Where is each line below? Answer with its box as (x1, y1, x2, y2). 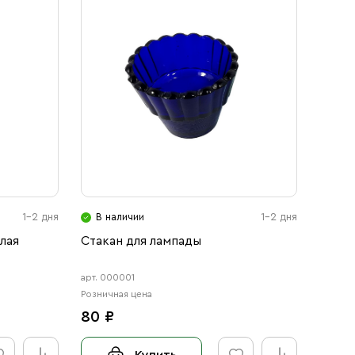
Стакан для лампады (80, 235, 201, 247)
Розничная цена (80, 289, 152, 299)
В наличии (95, 212, 144, 222)
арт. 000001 (80, 273, 135, 282)
